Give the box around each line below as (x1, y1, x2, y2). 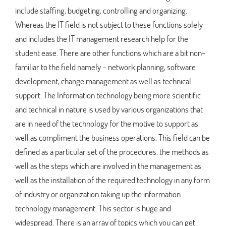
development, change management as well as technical (15, 75, 191, 87)
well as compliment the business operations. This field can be (15, 131, 210, 143)
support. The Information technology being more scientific (15, 89, 201, 101)
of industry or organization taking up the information (15, 188, 181, 200)
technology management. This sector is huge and (15, 202, 171, 214)
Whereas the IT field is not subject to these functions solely (15, 18, 203, 30)
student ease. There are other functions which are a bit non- (15, 46, 205, 59)
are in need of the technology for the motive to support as (15, 117, 198, 129)
